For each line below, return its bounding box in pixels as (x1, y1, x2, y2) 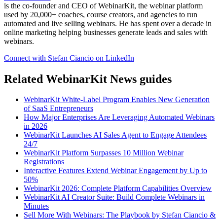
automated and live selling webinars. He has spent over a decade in (4, 19, 212, 28)
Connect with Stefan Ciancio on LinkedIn (4, 53, 134, 62)
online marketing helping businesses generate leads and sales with (4, 28, 208, 37)
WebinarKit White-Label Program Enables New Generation (24, 95, 210, 104)
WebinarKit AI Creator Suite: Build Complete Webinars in (24, 193, 205, 202)
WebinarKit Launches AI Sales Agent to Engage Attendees (24, 131, 207, 140)
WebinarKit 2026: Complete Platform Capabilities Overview (24, 184, 212, 193)
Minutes (24, 202, 49, 211)
